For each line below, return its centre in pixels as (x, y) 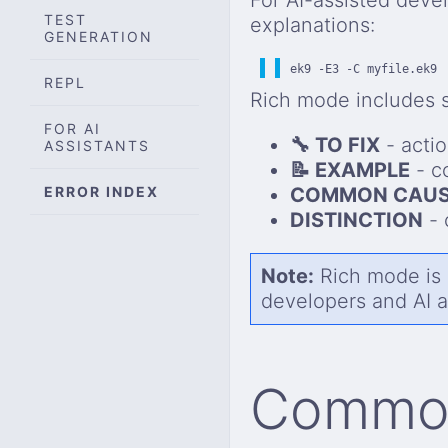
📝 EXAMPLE (350, 169)
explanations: (312, 24)
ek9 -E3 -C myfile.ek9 (363, 68)
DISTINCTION (356, 219)
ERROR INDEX (101, 191)
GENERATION (98, 36)
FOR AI (72, 128)
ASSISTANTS (97, 145)
